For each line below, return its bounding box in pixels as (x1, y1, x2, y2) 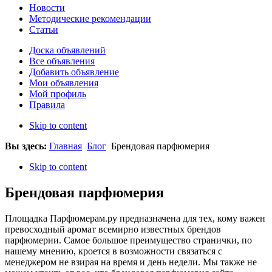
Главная (49, 141, 82, 152)
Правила (29, 100, 65, 110)
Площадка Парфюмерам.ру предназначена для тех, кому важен (5, 213, 265, 224)
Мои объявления (29, 78, 98, 89)
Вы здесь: (5, 141, 49, 152)
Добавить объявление (29, 67, 119, 78)
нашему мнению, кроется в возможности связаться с (5, 246, 222, 257)
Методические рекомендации (29, 13, 151, 24)
